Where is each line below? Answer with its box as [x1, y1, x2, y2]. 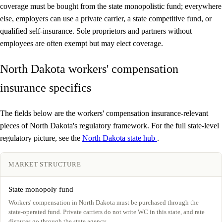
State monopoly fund [8, 185, 73, 194]
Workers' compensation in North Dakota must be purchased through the [8, 199, 199, 207]
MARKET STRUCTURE [8, 161, 81, 168]
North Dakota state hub [82, 134, 157, 143]
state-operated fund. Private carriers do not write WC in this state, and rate [8, 208, 205, 216]
